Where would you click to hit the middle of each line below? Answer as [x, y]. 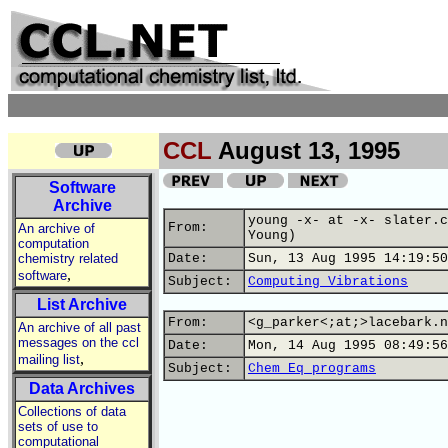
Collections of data [72, 411]
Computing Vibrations [328, 281]
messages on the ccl [78, 342]
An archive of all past [79, 327]
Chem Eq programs [312, 368]
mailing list [49, 359]
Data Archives [82, 388]
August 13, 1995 [306, 150]
